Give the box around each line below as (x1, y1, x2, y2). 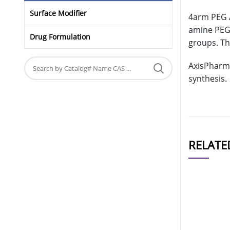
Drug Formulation (30, 32, 90, 42)
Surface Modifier (30, 8, 87, 18)
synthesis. (188, 73, 227, 85)
